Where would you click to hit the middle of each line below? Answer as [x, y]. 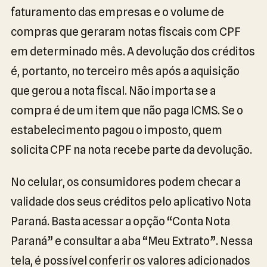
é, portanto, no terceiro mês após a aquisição [125, 71]
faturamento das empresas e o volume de [117, 12]
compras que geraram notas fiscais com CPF [126, 32]
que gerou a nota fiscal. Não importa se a [113, 91]
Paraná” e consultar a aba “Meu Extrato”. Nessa [132, 241]
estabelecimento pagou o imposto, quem [117, 130]
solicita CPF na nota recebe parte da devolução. [131, 150]
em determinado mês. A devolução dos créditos [133, 51]
